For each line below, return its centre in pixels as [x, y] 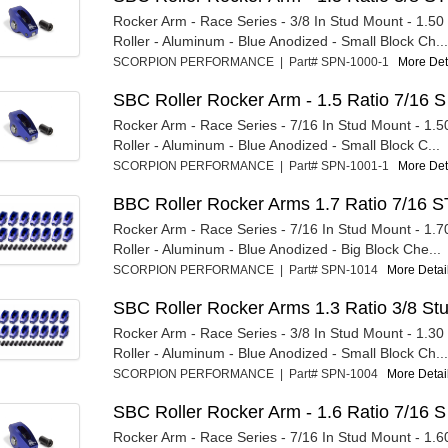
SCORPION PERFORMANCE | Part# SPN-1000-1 [255, 62]
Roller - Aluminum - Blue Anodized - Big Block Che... [276, 249]
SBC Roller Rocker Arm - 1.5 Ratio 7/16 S [279, 100]
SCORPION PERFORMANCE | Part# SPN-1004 [249, 374]
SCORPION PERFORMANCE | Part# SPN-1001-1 [255, 166]
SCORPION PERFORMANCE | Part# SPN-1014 [249, 270]
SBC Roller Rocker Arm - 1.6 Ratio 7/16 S [279, 412]
